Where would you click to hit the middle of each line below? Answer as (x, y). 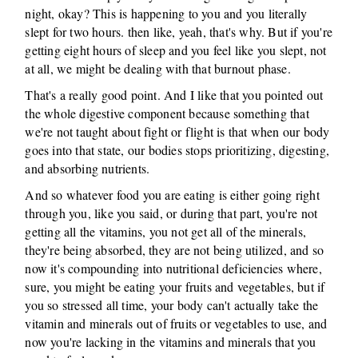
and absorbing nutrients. (88, 168)
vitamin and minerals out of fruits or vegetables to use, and (176, 323)
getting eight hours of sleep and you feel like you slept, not (176, 50)
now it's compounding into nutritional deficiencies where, (173, 268)
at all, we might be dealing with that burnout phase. (158, 68)
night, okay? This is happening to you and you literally (166, 13)
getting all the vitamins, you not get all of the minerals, (166, 231)
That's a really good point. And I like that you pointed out (174, 95)
